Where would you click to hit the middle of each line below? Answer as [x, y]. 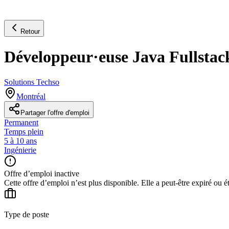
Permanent [21, 122]
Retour [30, 31]
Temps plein [24, 131]
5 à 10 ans [20, 141]
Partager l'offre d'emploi [55, 112]
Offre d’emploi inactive [42, 173]
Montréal [31, 96]
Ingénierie [20, 150]
